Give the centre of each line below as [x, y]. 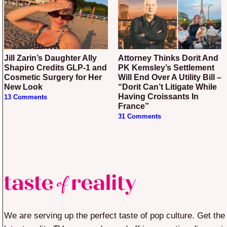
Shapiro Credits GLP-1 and [55, 68]
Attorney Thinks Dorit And [121, 58]
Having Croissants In [158, 97]
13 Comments [26, 98]
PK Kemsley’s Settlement [166, 68]
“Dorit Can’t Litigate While [167, 87]
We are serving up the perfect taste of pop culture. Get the [115, 216]
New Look [23, 87]
